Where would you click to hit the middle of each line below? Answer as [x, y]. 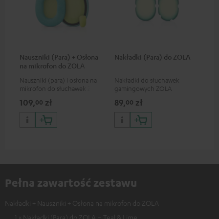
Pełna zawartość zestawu [71, 183]
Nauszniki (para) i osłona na [58, 80]
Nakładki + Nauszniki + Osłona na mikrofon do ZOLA [82, 203]
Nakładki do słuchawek [147, 80]
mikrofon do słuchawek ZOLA [61, 88]
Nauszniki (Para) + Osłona [59, 57]
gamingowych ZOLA [143, 88]
